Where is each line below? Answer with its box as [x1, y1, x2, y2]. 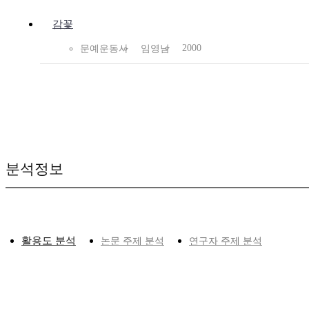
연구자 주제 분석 [189, 236, 262, 247]
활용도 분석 [21, 235, 76, 247]
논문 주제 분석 [101, 236, 164, 247]
